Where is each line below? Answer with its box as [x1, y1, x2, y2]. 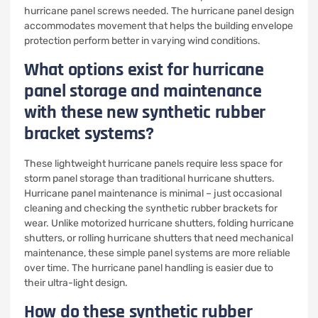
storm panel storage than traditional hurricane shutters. [24, 172, 275, 185]
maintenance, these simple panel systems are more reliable [24, 247, 290, 259]
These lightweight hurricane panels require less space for [24, 158, 283, 170]
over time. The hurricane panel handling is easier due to [24, 262, 273, 274]
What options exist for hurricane [24, 58, 264, 82]
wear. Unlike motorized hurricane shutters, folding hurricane [24, 217, 294, 229]
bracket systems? [24, 122, 154, 146]
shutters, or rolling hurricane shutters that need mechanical [24, 232, 293, 244]
